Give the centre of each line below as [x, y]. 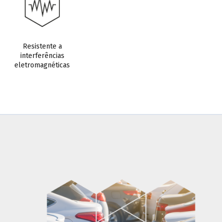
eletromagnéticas [42, 65]
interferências [42, 56]
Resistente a [42, 46]
